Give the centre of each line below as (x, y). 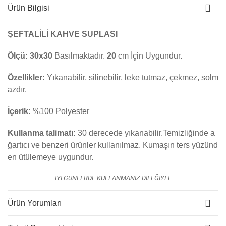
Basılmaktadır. (81, 56)
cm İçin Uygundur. (150, 56)
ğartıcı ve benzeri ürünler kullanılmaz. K (78, 145)
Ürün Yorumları (35, 203)
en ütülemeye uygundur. (50, 157)
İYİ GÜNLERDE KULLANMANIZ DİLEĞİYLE (113, 178)
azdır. (17, 90)
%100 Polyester (61, 111)
